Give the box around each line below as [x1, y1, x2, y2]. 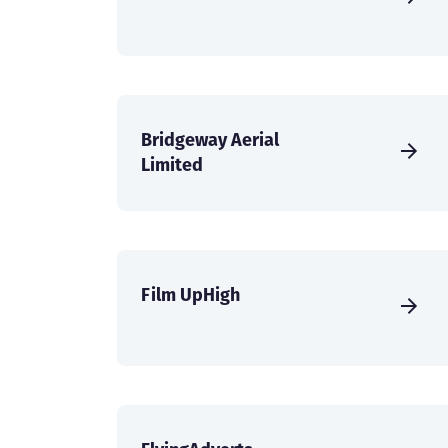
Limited [141, 152, 203, 178]
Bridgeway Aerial [141, 127, 279, 153]
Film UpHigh [141, 282, 240, 308]
